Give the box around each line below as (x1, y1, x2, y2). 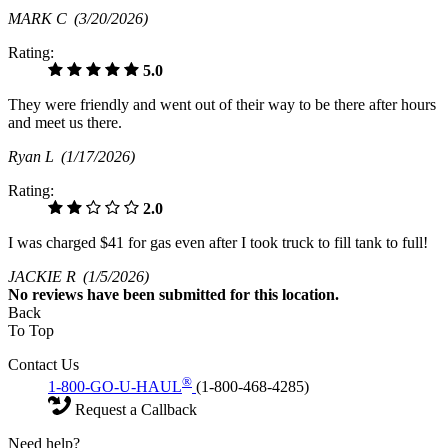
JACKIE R (8, 268, 83, 286)
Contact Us (8, 356, 79, 374)
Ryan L (8, 148, 61, 166)
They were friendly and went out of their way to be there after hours (8, 96, 436, 114)
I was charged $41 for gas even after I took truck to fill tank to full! (8, 234, 428, 252)
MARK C (8, 10, 74, 28)
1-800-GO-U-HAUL (48, 378, 182, 396)
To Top (8, 322, 54, 340)
